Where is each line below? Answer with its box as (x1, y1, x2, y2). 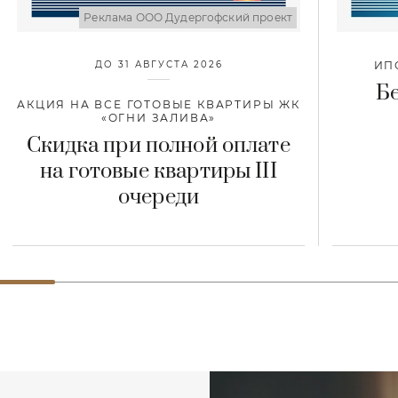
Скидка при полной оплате (27, 131, 291, 159)
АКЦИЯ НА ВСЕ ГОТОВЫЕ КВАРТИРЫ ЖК (17, 97, 300, 111)
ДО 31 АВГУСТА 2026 (94, 58, 223, 70)
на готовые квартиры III (40, 157, 277, 185)
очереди (117, 183, 200, 211)
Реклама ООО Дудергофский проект (84, 10, 292, 24)
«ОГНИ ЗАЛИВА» (100, 110, 217, 124)
